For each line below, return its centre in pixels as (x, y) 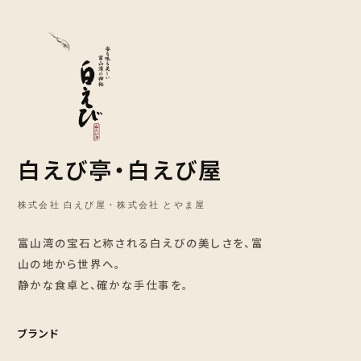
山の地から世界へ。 (70, 263)
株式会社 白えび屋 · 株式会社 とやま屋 (112, 204)
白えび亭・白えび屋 (121, 169)
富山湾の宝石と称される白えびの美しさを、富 (141, 242)
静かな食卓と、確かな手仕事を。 (104, 284)
